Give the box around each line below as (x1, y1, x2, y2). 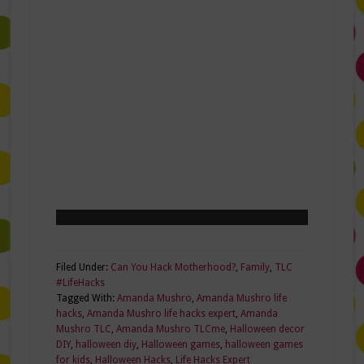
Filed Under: (55, 262, 110, 274)
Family (240, 262, 270, 274)
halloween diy (75, 339, 136, 351)
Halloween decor (229, 323, 305, 336)
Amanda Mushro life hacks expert (86, 308, 236, 320)
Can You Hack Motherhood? (110, 262, 236, 274)
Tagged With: (55, 292, 117, 305)
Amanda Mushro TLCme (115, 323, 225, 336)
